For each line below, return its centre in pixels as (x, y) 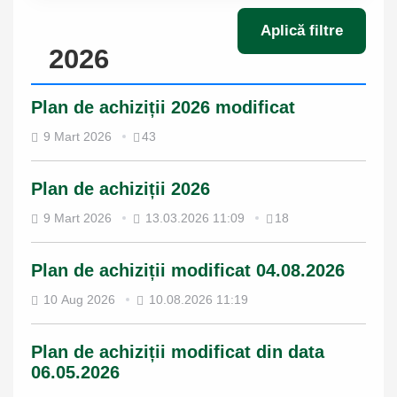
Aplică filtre (302, 31)
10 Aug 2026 (79, 300)
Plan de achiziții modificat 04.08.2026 (188, 270)
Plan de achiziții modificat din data (178, 352)
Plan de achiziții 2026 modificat (163, 107)
